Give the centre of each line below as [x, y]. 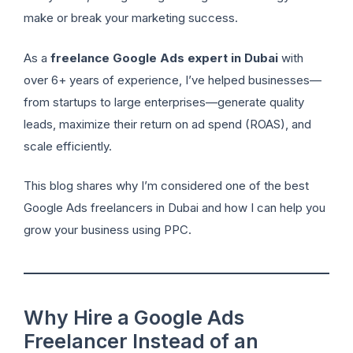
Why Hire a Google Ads [134, 318]
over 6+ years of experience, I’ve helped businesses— [173, 80]
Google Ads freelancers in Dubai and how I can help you [175, 208]
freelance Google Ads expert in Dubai [164, 58]
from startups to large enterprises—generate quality [164, 102]
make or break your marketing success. [131, 18]
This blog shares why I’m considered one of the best [166, 186]
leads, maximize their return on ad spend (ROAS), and [167, 124]
